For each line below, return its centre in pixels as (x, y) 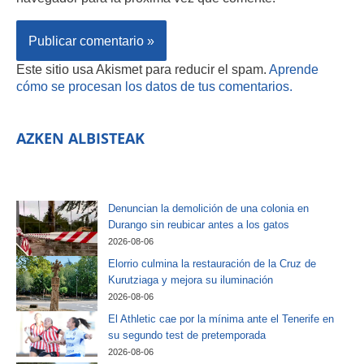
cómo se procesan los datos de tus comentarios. (154, 86)
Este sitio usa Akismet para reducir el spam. (143, 69)
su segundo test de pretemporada (187, 335)
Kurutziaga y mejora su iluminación (191, 280)
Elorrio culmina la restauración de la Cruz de (212, 264)
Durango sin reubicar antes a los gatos (199, 225)
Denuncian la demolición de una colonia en (208, 209)
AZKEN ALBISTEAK (80, 139)
